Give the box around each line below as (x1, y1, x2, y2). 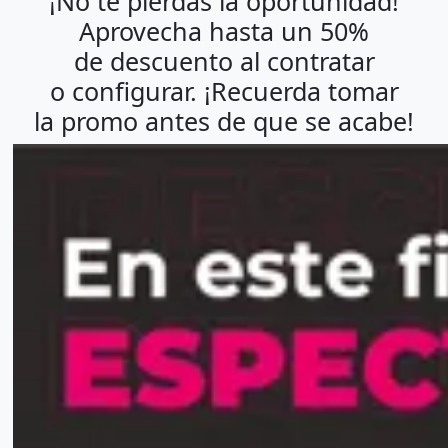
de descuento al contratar (73, 43, 375, 78)
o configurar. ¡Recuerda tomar (49, 73, 399, 108)
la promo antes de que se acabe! (34, 103, 414, 138)
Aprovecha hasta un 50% (79, 13, 369, 48)
